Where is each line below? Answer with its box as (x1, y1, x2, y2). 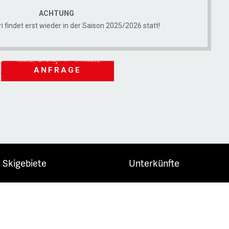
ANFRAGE (33, 65, 81, 75)
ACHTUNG (39, 9, 76, 17)
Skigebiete (3, 156, 47, 169)
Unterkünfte (129, 156, 179, 169)
